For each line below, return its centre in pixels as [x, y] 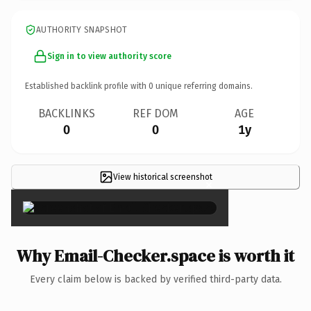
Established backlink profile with [87, 86]
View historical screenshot [162, 177]
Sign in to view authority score [109, 56]
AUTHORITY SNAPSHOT [82, 30]
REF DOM [155, 113]
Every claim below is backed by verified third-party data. [155, 279]
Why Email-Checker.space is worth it [155, 255]
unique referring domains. [203, 86]
